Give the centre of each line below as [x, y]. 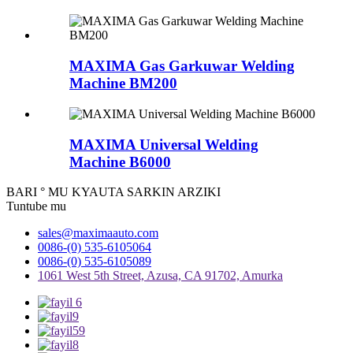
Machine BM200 [123, 84]
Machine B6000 [120, 162]
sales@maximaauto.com [98, 233]
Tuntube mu [36, 206]
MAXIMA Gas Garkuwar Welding [182, 66]
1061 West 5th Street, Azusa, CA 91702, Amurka [160, 276]
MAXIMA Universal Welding [164, 144]
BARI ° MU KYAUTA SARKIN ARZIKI [113, 192]
